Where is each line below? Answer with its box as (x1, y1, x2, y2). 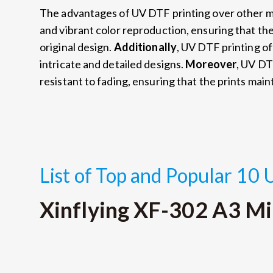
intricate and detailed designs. (40, 57, 186, 71)
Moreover (185, 57, 237, 71)
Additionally (113, 40, 177, 54)
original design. (40, 40, 114, 54)
